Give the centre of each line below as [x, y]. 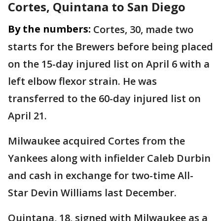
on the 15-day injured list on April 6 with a [109, 64]
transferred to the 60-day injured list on [104, 99]
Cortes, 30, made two [143, 30]
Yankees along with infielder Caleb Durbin [109, 158]
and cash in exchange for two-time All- [101, 176]
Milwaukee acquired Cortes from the [96, 141]
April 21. [27, 116]
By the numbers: [49, 29]
